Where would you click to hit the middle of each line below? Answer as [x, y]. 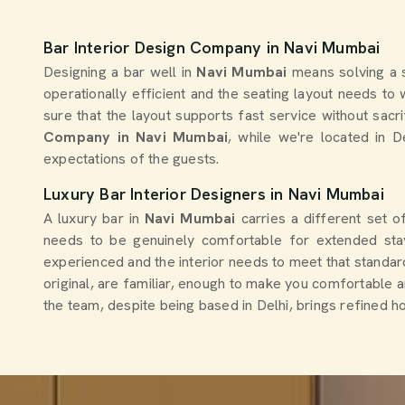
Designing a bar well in [118, 72]
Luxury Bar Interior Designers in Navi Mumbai [214, 194]
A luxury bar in [91, 218]
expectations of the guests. [132, 159]
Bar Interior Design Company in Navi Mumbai [212, 47]
